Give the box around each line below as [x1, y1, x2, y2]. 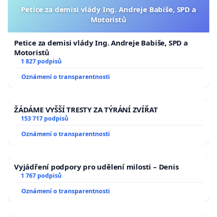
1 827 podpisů [20, 57, 62, 66]
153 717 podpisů [20, 114, 68, 123]
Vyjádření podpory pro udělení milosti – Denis [14, 162, 179, 172]
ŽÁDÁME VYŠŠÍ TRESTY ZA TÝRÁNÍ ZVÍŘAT [14, 105, 158, 115]
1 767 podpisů [20, 171, 62, 180]
